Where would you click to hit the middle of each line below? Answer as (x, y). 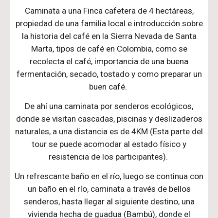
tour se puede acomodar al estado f (97, 144)
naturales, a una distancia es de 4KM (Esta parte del (109, 131)
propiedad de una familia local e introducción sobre (109, 23)
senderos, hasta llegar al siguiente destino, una (109, 201)
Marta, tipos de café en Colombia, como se (109, 49)
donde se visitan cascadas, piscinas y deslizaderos (109, 119)
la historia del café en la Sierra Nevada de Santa (109, 36)
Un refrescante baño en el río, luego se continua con (109, 176)
